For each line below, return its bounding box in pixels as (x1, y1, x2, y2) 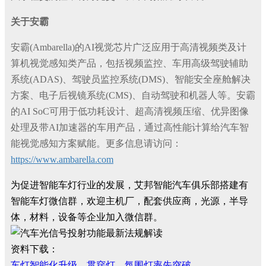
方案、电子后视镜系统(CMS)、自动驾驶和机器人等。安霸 (11, 90, 255, 100)
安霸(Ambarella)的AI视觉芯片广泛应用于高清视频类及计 (11, 42, 246, 52)
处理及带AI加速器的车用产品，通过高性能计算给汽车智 (11, 122, 249, 132)
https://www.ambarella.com (11, 154, 113, 164)
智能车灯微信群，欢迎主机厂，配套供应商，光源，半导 (11, 196, 248, 206)
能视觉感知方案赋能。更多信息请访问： (11, 138, 182, 148)
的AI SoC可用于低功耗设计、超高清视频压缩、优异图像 (11, 106, 249, 116)
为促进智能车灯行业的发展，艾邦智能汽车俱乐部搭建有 (11, 180, 248, 190)
